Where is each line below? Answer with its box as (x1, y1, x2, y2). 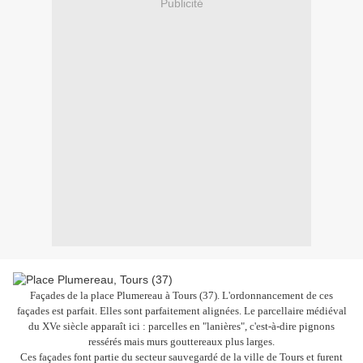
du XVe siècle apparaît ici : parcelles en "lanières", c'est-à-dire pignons (28, 320, 335, 333)
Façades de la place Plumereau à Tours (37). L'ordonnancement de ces (30, 289, 333, 302)
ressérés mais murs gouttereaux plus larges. (88, 335, 275, 348)
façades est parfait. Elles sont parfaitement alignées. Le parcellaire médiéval (16, 305, 347, 318)
